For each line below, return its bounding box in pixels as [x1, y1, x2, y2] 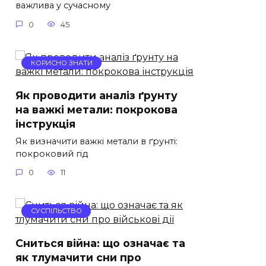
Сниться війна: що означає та [15, 237, 185, 250]
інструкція [15, 117, 75, 130]
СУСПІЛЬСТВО [30, 207, 82, 216]
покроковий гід [15, 148, 88, 159]
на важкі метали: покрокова [15, 103, 178, 116]
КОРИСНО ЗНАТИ [30, 59, 93, 68]
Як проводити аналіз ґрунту [15, 88, 178, 102]
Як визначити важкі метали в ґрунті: [15, 135, 178, 147]
